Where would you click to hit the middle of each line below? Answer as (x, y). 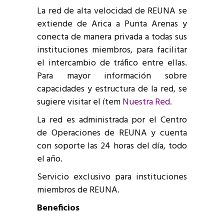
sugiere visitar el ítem (80, 102)
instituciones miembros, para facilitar (112, 50)
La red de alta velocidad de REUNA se (112, 11)
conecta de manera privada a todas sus (112, 37)
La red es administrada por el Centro (112, 120)
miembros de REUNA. (78, 190)
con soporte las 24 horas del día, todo (112, 146)
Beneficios (58, 208)
